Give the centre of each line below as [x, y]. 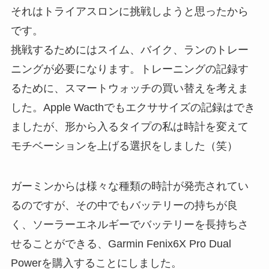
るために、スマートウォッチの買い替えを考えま [129, 88]
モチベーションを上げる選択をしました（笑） [124, 146]
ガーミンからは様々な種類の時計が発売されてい [129, 186]
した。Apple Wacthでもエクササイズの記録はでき [133, 107]
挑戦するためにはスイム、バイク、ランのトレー [129, 50]
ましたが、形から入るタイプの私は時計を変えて [129, 126]
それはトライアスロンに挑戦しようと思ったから [129, 11]
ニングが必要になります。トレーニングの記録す [129, 69]
